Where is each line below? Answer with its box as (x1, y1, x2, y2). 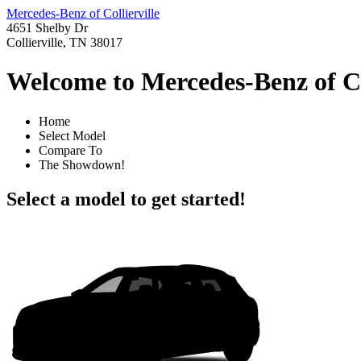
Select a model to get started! (6, 188, 246, 210)
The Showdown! (39, 157, 125, 172)
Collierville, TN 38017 (6, 35, 122, 49)
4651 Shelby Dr (6, 21, 88, 35)
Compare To (39, 143, 102, 157)
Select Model (39, 128, 106, 143)
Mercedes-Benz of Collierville (6, 6, 160, 20)
